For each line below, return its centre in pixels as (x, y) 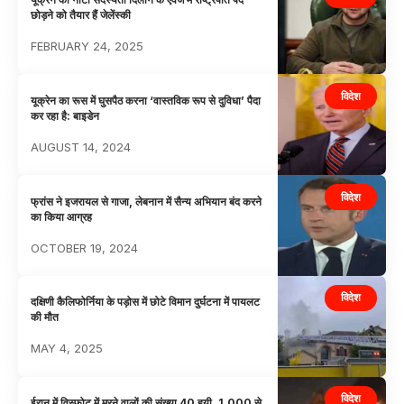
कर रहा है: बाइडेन (65, 115)
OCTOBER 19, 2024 (85, 248)
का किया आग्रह (62, 216)
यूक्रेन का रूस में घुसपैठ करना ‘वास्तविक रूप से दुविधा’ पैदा (146, 100)
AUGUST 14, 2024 (81, 147)
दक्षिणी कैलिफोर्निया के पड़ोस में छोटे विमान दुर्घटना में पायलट (146, 302)
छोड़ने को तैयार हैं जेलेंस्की (81, 14)
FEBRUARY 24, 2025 (87, 46)
